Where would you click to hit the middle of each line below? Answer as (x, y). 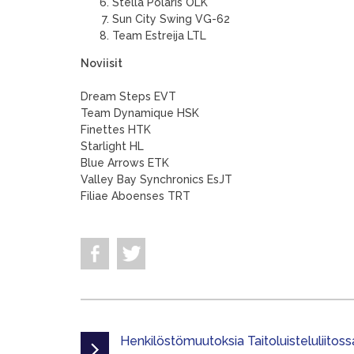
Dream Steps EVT (128, 96)
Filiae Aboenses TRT (136, 196)
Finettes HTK (116, 130)
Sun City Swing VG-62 (171, 19)
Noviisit (102, 63)
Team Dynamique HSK (140, 113)
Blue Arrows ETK (125, 163)
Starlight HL (112, 146)
